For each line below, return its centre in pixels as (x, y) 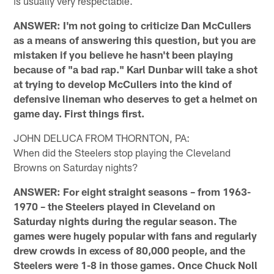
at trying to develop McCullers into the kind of (123, 83)
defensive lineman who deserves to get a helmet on (136, 98)
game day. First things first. (79, 113)
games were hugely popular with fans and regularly (135, 235)
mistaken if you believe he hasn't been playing (124, 54)
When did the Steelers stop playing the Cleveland (122, 152)
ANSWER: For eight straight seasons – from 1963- (132, 191)
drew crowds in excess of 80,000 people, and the (130, 250)
